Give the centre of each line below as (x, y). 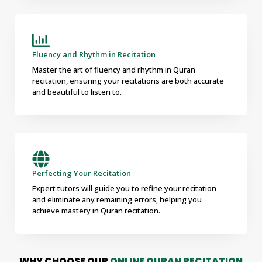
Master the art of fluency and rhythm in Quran (114, 69)
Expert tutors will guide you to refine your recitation (124, 188)
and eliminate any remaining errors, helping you (117, 199)
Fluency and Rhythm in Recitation (94, 54)
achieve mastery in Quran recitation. (96, 210)
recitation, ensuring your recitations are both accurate (128, 80)
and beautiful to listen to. (77, 92)
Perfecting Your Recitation (82, 173)
